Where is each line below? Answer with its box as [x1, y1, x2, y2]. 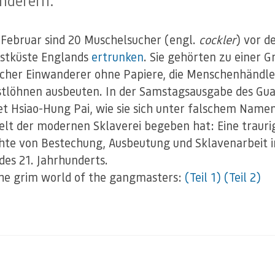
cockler [199, 32, 236, 48]
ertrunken [91, 49, 144, 65]
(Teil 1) [185, 169, 221, 185]
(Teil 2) [224, 169, 261, 185]
